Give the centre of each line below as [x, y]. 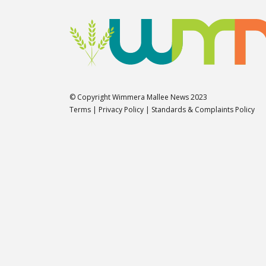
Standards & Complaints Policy [203, 109]
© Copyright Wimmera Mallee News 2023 [138, 97]
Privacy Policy [121, 109]
